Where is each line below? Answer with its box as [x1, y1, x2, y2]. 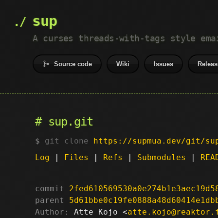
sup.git [48, 115, 93, 128]
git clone [45, 136, 93, 145]
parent [35, 195, 64, 205]
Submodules [137, 152, 186, 162]
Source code [54, 60, 92, 68]
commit [35, 183, 64, 193]
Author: [35, 207, 69, 217]
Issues [154, 60, 174, 68]
